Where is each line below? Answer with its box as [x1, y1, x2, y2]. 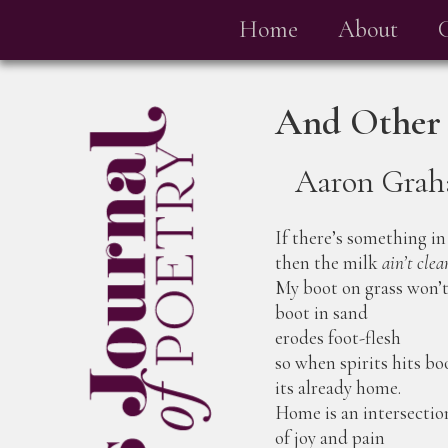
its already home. [275, 376, 402, 399]
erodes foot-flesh [275, 326, 402, 349]
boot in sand [275, 301, 369, 324]
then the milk [275, 251, 383, 274]
